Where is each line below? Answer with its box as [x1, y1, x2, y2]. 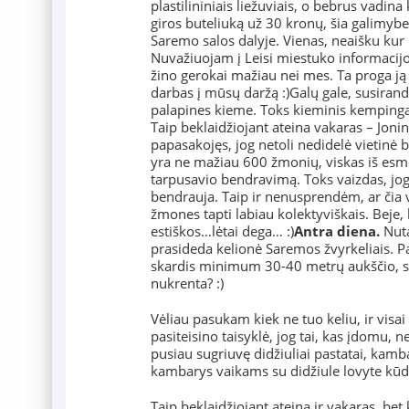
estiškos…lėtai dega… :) [151, 222, 294, 240]
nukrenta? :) [151, 274, 224, 292]
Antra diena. [294, 222, 380, 240]
